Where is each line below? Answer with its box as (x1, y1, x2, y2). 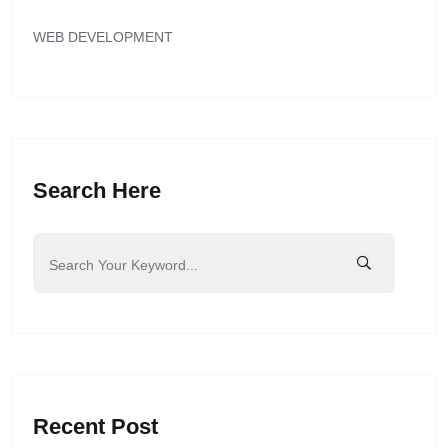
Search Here (33, 178, 161, 204)
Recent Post (33, 414, 158, 440)
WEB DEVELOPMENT (33, 29, 173, 46)
